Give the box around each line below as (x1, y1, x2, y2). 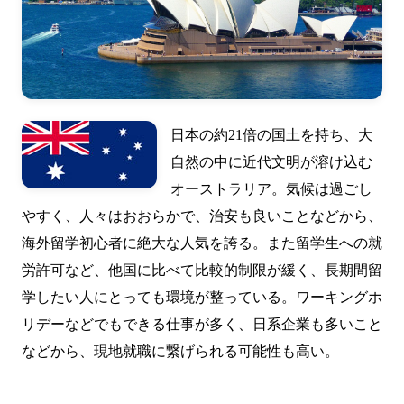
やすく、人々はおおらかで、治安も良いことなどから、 (22, 207, 382, 224)
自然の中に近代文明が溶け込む (170, 153, 372, 170)
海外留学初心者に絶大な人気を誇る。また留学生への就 (22, 234, 382, 251)
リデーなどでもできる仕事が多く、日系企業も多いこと (22, 316, 382, 332)
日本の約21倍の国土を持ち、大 (170, 126, 372, 142)
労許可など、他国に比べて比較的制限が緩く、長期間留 (22, 262, 382, 278)
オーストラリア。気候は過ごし (170, 180, 372, 197)
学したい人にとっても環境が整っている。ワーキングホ (22, 289, 382, 305)
